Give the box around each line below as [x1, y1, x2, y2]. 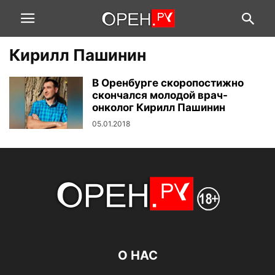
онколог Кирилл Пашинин [92, 101, 225, 114]
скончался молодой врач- [92, 89, 228, 101]
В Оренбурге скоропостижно [92, 77, 244, 89]
